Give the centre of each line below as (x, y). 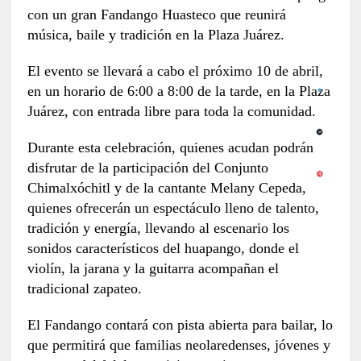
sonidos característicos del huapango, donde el (163, 249)
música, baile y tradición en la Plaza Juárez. (156, 35)
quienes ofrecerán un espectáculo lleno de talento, (173, 208)
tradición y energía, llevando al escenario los (158, 228)
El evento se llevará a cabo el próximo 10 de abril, (175, 71)
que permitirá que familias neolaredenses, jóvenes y (178, 345)
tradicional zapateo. (84, 289)
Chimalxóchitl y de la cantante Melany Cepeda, (166, 188)
